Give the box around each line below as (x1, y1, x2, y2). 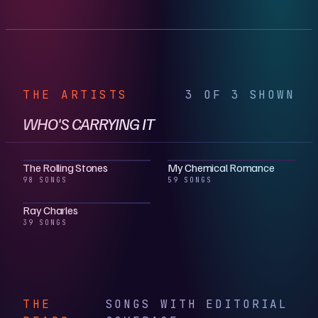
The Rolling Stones (23, 160, 108, 175)
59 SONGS (168, 175, 212, 185)
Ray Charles (23, 202, 78, 217)
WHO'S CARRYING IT (23, 111, 154, 133)
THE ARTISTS (23, 87, 128, 102)
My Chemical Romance (168, 160, 275, 175)
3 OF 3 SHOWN (185, 87, 295, 102)
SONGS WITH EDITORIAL (105, 296, 289, 312)
